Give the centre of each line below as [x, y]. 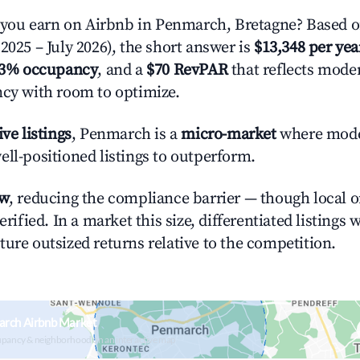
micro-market [229, 135]
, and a [122, 70]
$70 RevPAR [187, 70]
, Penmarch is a [126, 135]
